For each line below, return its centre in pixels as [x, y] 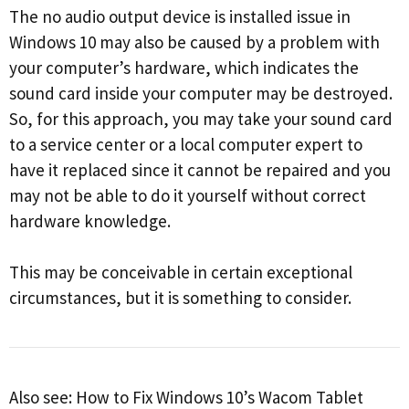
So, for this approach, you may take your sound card [201, 118]
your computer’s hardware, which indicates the [184, 67]
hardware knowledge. [90, 220]
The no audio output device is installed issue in [180, 16]
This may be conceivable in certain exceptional [181, 273]
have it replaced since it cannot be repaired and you [200, 169]
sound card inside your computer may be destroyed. [201, 93]
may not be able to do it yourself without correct [188, 195]
